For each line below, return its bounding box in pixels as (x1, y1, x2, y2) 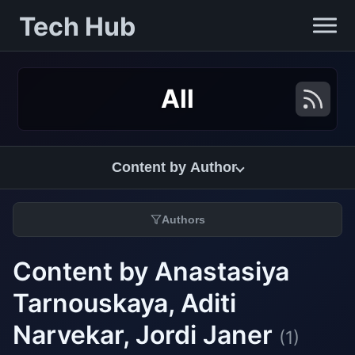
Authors (161, 213, 205, 226)
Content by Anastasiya (13, 256, 289, 287)
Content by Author (112, 159, 237, 175)
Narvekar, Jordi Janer (13, 319, 279, 350)
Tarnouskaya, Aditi (13, 288, 236, 319)
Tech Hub (19, 11, 136, 42)
